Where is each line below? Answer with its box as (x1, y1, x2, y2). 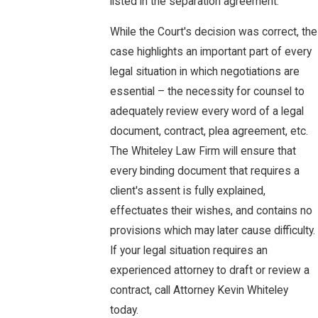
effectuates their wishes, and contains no (109, 204, 312, 218)
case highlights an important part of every (109, 45, 312, 59)
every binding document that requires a (109, 165, 300, 178)
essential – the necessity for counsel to (109, 85, 305, 99)
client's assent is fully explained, (109, 185, 265, 198)
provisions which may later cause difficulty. (109, 224, 315, 238)
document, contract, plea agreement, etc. (109, 125, 308, 138)
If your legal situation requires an (109, 244, 268, 258)
